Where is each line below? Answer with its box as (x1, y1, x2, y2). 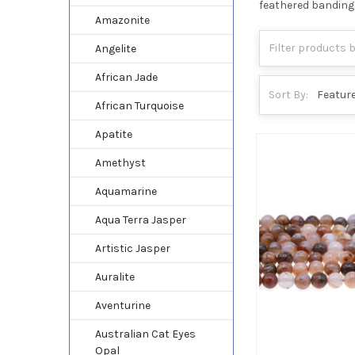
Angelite (94, 41, 136, 55)
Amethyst (94, 155, 146, 170)
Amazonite (94, 13, 150, 27)
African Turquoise (94, 98, 184, 113)
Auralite (94, 269, 135, 284)
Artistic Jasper (94, 241, 170, 255)
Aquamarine (94, 184, 157, 198)
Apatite (94, 127, 132, 141)
